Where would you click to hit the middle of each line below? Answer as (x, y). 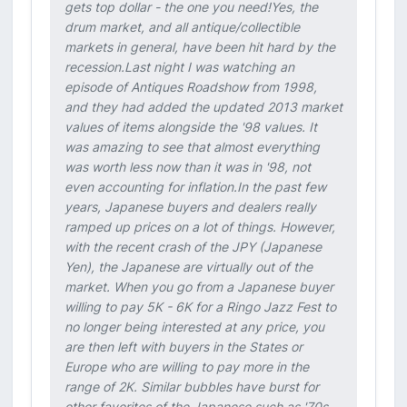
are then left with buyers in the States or (184, 347)
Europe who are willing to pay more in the (187, 367)
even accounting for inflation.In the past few (195, 187)
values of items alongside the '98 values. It (191, 127)
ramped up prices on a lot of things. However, (200, 227)
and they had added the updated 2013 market (203, 107)
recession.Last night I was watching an (179, 67)
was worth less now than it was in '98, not (188, 167)
